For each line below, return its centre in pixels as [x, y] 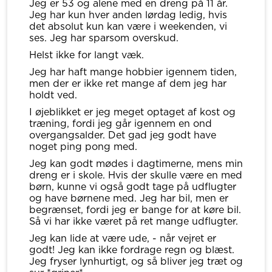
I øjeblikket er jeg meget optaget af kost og [132, 112]
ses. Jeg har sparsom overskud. [104, 38]
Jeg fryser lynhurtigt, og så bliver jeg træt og [136, 261]
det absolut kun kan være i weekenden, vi [128, 26]
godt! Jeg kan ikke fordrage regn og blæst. [132, 250]
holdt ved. [53, 95]
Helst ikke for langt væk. [87, 55]
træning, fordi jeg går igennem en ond [121, 124]
